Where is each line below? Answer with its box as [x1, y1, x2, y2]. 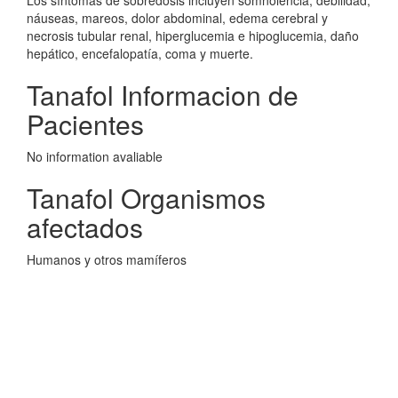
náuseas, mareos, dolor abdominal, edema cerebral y [27, 9, 328, 27]
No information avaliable [27, 147, 163, 165]
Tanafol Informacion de [27, 76, 298, 114]
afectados [27, 208, 143, 246]
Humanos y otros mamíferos [27, 251, 187, 268]
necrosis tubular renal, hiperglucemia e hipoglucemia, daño [27, 27, 359, 44]
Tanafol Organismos [27, 179, 266, 217]
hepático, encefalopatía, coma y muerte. [27, 44, 253, 62]
